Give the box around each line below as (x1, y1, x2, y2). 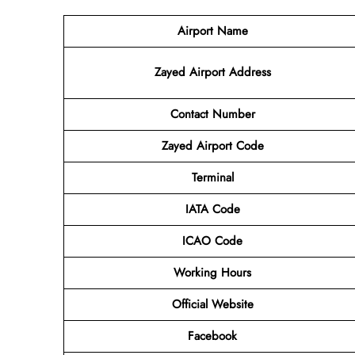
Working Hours (174, 263, 251, 281)
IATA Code (185, 200, 240, 218)
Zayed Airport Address (154, 63, 271, 81)
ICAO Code (182, 231, 242, 250)
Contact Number (170, 105, 255, 123)
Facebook (188, 326, 237, 345)
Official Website (171, 295, 254, 313)
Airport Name (177, 21, 248, 40)
